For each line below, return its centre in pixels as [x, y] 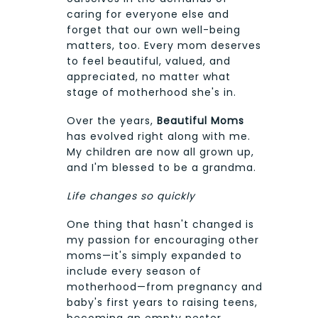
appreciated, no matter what [149, 77]
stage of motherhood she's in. [152, 93]
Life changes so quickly [131, 196]
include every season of [134, 272]
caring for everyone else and [148, 15]
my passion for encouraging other [163, 240]
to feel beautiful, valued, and [149, 61]
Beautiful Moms [201, 121]
